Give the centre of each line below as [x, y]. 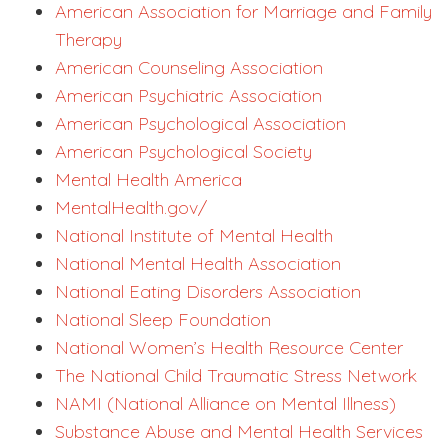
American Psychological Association [200, 124]
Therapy [88, 40]
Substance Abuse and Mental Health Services [239, 432]
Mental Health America [148, 180]
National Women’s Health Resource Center [229, 348]
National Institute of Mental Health [194, 236]
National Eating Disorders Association [208, 292]
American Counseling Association [189, 68]
